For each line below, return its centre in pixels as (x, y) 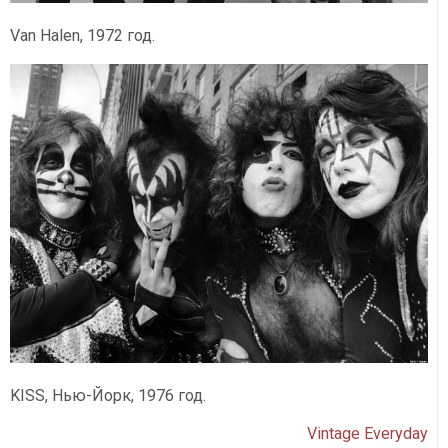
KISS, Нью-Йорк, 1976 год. (108, 395)
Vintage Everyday (368, 433)
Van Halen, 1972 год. (82, 35)
